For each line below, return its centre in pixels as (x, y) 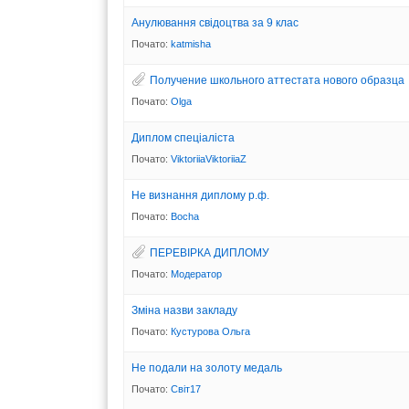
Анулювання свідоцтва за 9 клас (215, 22)
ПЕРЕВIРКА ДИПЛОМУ (210, 252)
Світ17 (186, 388)
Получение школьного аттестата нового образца (277, 80)
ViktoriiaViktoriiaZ (209, 158)
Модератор (196, 273)
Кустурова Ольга (210, 331)
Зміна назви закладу (184, 310)
